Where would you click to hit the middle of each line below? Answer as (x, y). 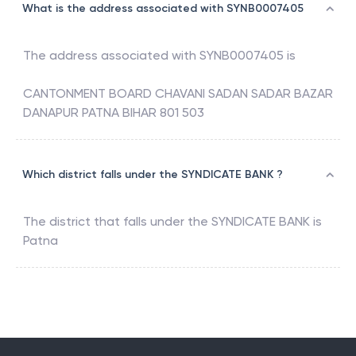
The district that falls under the (117, 222)
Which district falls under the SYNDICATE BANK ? (153, 175)
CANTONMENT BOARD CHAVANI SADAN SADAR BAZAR (178, 94)
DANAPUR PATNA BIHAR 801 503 (114, 113)
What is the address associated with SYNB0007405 (163, 9)
